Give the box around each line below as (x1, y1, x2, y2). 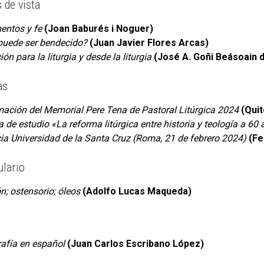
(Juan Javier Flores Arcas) (89, 37, 209, 49)
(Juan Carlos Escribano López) (67, 238, 204, 250)
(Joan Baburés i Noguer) (44, 23, 153, 35)
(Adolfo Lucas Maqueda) (82, 185, 192, 197)
